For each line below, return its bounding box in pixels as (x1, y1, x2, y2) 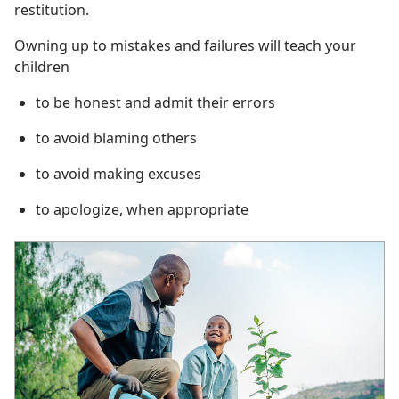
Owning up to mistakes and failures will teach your (14, 35, 356, 55)
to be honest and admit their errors (36, 92, 275, 112)
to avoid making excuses (36, 163, 201, 183)
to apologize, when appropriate (36, 199, 248, 219)
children (14, 56, 69, 77)
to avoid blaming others (36, 127, 197, 148)
